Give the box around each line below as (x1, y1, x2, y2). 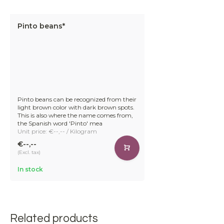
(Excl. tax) (17, 149, 40, 156)
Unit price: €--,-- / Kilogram (17, 127, 97, 135)
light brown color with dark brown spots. (17, 103, 134, 111)
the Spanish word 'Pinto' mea (17, 119, 102, 127)
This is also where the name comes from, (17, 111, 133, 119)
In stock (17, 165, 43, 173)
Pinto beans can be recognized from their (17, 95, 136, 103)
